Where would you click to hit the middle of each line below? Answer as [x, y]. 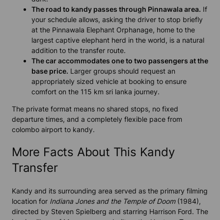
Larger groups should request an [122, 71]
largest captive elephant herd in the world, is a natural [118, 40]
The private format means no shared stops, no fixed [95, 109]
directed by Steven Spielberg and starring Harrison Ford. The [110, 211]
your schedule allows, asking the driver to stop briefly [117, 20]
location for [31, 201]
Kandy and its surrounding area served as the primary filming [110, 191]
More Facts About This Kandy [93, 152]
